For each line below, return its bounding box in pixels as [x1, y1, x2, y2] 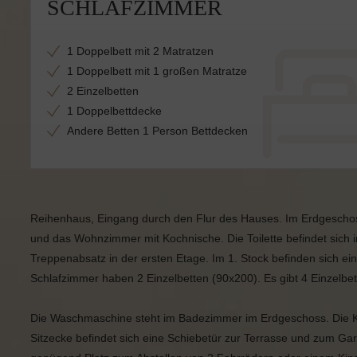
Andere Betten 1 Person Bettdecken [67, 124, 248, 137]
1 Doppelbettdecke [67, 104, 162, 117]
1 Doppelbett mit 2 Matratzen [67, 45, 214, 57]
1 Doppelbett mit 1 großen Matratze [67, 65, 247, 77]
